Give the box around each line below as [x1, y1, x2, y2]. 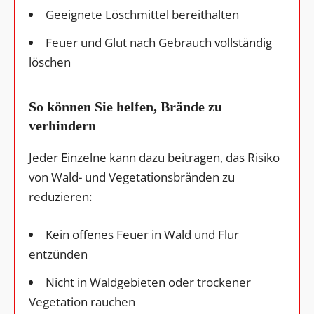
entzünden [29, 245, 88, 262]
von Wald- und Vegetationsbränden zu [29, 168, 235, 185]
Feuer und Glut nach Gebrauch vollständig [46, 34, 272, 50]
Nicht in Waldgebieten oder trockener [46, 273, 251, 290]
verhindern [29, 118, 96, 133]
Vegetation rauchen [29, 293, 135, 310]
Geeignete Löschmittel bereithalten [46, 6, 239, 22]
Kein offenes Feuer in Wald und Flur [46, 226, 239, 243]
